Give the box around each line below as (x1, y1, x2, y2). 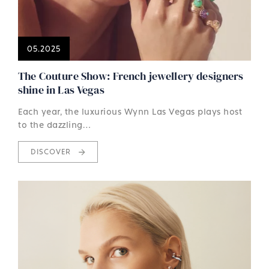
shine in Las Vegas (18, 82, 104, 97)
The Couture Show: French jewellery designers (18, 68, 244, 83)
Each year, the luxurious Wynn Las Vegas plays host (18, 106, 242, 116)
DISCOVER (31, 147, 73, 156)
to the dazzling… (18, 119, 91, 130)
